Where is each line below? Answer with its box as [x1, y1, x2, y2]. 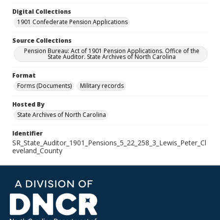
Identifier [12, 129, 43, 137]
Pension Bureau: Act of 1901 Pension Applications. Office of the [24, 47, 199, 55]
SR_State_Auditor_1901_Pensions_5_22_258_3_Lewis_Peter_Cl [12, 138, 206, 147]
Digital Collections [12, 7, 71, 16]
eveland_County [12, 146, 62, 155]
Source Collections [12, 36, 72, 45]
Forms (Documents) [17, 82, 72, 90]
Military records [80, 82, 124, 90]
